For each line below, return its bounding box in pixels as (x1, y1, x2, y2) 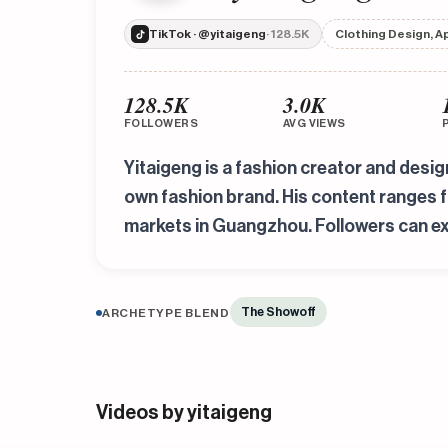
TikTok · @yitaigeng (149, 28, 266, 40)
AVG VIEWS (282, 118, 346, 129)
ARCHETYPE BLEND (102, 307, 230, 319)
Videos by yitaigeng (96, 403, 272, 423)
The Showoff (240, 306, 316, 318)
